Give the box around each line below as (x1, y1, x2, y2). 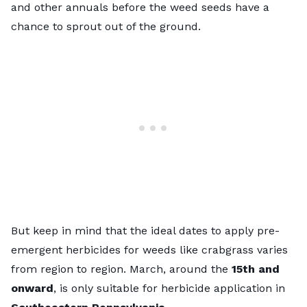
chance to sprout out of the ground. (11, 19, 204, 33)
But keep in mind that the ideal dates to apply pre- (11, 223, 280, 237)
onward (11, 281, 53, 295)
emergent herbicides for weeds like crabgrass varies (11, 243, 288, 256)
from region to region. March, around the (11, 262, 232, 275)
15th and (232, 262, 280, 275)
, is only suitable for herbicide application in (53, 281, 285, 295)
